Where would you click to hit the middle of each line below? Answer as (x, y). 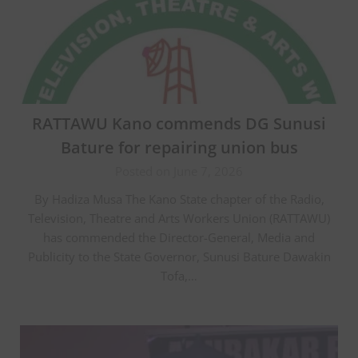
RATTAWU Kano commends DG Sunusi (179, 123)
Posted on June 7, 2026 (179, 171)
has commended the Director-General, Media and (179, 237)
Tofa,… (179, 275)
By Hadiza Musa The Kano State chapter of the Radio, (179, 199)
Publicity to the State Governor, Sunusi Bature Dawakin (179, 256)
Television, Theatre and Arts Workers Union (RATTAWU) (179, 218)
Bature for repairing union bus (179, 147)
